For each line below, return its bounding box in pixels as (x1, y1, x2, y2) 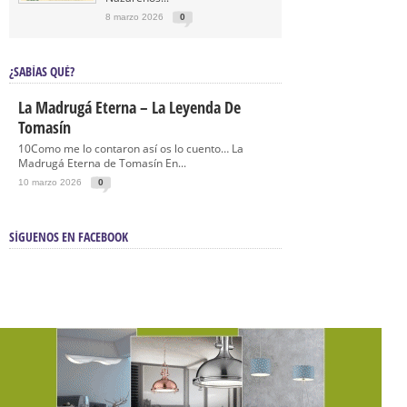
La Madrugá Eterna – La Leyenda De (18, 96, 241, 118)
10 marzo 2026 (18, 177, 82, 187)
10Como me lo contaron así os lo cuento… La (18, 141, 243, 156)
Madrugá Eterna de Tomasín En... (18, 155, 186, 171)
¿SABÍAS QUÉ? (9, 63, 74, 80)
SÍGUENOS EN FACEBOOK (9, 228, 128, 245)
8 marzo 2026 (105, 12, 164, 22)
